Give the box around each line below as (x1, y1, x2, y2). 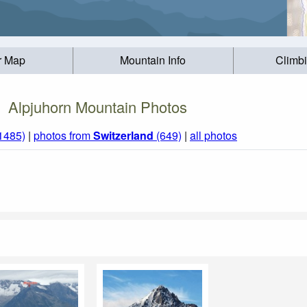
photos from (34, 127, 93, 144)
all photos (190, 127, 237, 144)
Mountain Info (120, 52, 186, 69)
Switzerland (93, 127, 153, 144)
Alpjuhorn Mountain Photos (8, 95, 187, 117)
